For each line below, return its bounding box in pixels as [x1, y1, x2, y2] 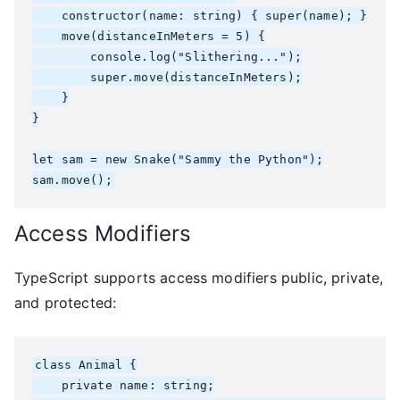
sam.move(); [32, 173, 112, 187]
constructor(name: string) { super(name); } [32, 9, 368, 22]
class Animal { [35, 358, 137, 371]
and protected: [14, 294, 117, 312]
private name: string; [32, 379, 214, 392]
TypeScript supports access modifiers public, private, [14, 269, 384, 287]
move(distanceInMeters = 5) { [32, 29, 266, 43]
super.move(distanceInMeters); [32, 71, 302, 84]
